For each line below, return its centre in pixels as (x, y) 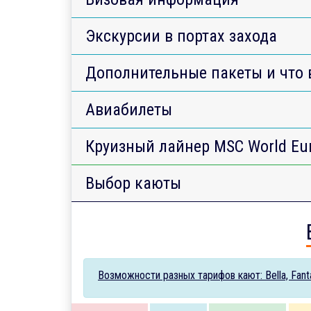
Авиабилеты (129, 109)
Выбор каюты (133, 183)
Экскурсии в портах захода (181, 36)
